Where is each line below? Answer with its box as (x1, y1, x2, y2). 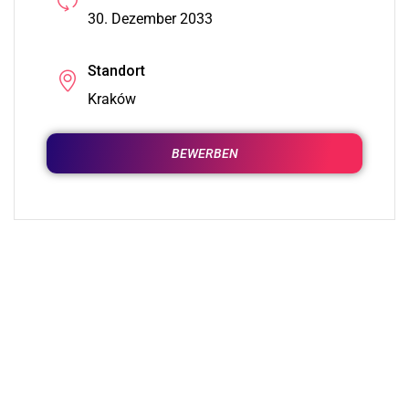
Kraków (88, 89, 136, 108)
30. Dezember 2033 (88, 9, 213, 27)
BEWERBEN (171, 145, 238, 161)
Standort (88, 61, 145, 79)
